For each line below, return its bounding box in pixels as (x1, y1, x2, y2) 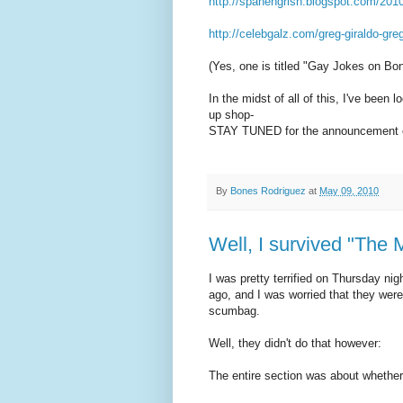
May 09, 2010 (319, 184, 379, 196)
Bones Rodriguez (230, 184, 306, 196)
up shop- (209, 107, 254, 121)
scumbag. (209, 304, 260, 318)
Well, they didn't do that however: (209, 336, 381, 351)
